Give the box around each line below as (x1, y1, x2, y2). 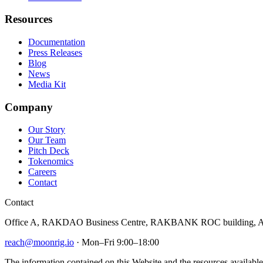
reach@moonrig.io (5, 237, 74, 248)
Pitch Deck (28, 146, 69, 156)
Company (5, 100, 53, 113)
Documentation (28, 37, 85, 47)
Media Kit (28, 79, 66, 89)
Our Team (28, 135, 66, 146)
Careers (28, 167, 56, 177)
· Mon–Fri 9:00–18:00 (74, 237, 159, 248)
